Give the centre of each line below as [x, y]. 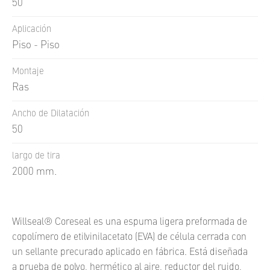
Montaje [28, 72]
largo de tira [36, 156]
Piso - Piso [36, 46]
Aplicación [32, 30]
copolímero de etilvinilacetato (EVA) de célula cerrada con [129, 237]
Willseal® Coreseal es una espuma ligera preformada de [130, 222]
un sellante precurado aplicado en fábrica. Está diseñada [130, 253]
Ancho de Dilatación [51, 114]
